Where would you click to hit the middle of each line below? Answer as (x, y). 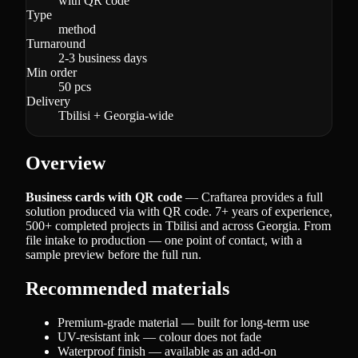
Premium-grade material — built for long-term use (183, 322)
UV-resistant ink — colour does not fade (159, 336)
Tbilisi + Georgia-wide (116, 115)
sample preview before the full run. (113, 254)
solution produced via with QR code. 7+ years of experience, (179, 211)
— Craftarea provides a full (253, 197)
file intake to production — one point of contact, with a (164, 240)
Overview (66, 163)
